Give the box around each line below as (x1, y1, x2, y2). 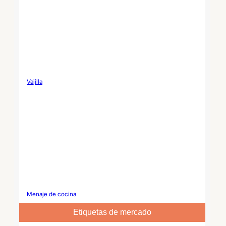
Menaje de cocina (27, 190, 76, 198)
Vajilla (27, 77, 42, 85)
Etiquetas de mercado (73, 207, 151, 216)
